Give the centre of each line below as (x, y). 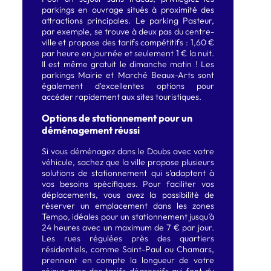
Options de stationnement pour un (117, 118)
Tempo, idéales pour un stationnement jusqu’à (128, 217)
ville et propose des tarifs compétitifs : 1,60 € (128, 42)
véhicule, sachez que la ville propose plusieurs (128, 162)
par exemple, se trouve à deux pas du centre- (128, 31)
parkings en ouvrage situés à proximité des (128, 9)
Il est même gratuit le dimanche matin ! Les (128, 64)
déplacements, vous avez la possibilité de (128, 195)
